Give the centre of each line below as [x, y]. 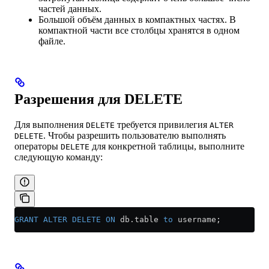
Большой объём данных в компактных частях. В [137, 20]
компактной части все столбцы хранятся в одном [139, 31]
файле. [52, 41]
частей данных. [70, 9]
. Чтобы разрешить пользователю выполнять [134, 136]
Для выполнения [50, 125]
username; [197, 220]
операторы [38, 147]
